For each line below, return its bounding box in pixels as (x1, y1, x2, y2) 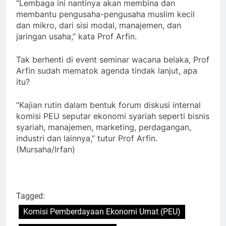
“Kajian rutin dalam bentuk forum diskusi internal (16, 100, 201, 110)
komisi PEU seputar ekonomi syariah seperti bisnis (16, 111, 209, 122)
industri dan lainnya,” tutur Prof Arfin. (16, 133, 157, 144)
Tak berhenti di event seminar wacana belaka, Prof (16, 54, 209, 65)
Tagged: (16, 191, 45, 201)
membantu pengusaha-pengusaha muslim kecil (16, 9, 195, 20)
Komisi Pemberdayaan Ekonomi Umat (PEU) (23, 207, 181, 217)
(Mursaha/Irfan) (16, 144, 75, 155)
